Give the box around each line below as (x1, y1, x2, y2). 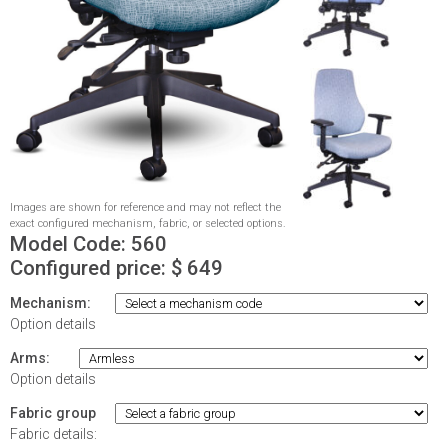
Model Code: (10, 232, 131, 257)
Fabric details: (10, 425, 97, 442)
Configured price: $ (10, 256, 187, 281)
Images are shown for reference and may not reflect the (10, 201, 281, 215)
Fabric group (10, 404, 96, 421)
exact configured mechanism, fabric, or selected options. (10, 217, 286, 231)
